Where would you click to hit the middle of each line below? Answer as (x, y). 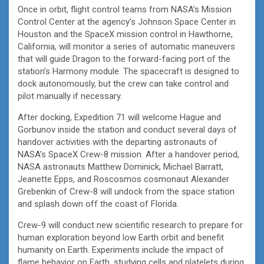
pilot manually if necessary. (70, 96)
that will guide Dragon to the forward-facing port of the (124, 59)
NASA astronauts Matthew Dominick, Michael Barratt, (121, 166)
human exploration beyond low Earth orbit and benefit (121, 237)
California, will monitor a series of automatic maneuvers (126, 46)
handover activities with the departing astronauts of (118, 142)
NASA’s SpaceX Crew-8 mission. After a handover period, (128, 154)
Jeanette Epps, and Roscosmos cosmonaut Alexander (123, 179)
